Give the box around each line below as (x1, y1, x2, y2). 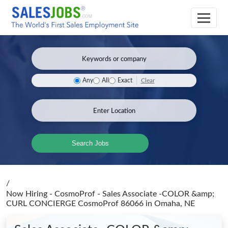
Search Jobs (71, 139, 109, 147)
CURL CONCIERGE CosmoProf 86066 (6, 199, 146, 208)
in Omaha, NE (146, 199, 195, 208)
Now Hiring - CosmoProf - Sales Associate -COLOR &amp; (6, 190, 214, 198)
